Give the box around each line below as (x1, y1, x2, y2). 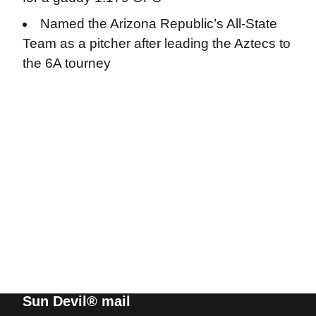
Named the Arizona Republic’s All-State (40, 16, 278, 31)
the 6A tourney (22, 56, 111, 71)
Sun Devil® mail (22, 293, 130, 309)
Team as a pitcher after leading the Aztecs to (22, 36, 291, 51)
